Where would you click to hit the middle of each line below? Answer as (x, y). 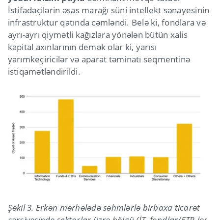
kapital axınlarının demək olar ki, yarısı (82, 47)
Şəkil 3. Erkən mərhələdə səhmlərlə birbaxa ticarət (104, 207)
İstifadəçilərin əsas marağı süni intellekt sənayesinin (109, 10)
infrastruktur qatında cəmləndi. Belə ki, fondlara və (107, 22)
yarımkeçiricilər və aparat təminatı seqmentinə (99, 59)
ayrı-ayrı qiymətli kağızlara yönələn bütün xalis (97, 34)
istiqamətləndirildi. (44, 71)
